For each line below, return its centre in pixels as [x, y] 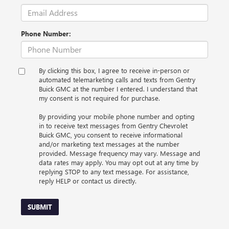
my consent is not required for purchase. [99, 98]
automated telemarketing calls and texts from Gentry [117, 79]
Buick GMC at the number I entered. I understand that [118, 88]
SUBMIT [40, 207]
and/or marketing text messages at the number [109, 144]
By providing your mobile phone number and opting [117, 116]
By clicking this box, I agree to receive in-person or [114, 70]
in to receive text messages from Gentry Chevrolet [113, 125]
